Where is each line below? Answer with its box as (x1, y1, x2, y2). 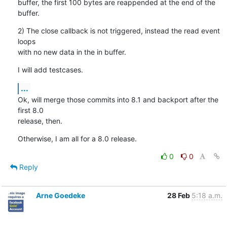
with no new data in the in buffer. (17, 47, 126, 56)
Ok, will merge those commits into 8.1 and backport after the (17, 95, 218, 104)
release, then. (17, 116, 62, 125)
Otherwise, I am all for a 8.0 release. (17, 134, 137, 143)
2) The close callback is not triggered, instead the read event (17, 26, 220, 35)
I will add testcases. (17, 65, 83, 74)
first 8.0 (17, 105, 44, 115)
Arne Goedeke (35, 191, 85, 200)
